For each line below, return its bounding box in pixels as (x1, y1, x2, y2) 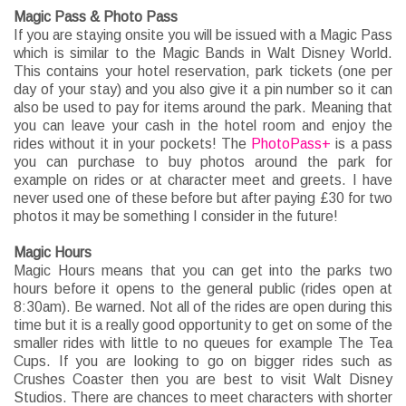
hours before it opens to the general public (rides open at (14, 281, 392, 297)
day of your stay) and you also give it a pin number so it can (14, 82, 392, 98)
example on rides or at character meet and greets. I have (14, 172, 392, 188)
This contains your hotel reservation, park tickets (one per (14, 63, 392, 80)
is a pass (331, 136, 393, 152)
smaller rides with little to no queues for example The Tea (14, 335, 392, 352)
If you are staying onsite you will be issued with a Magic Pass (14, 27, 392, 43)
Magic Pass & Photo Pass (14, 9, 178, 25)
